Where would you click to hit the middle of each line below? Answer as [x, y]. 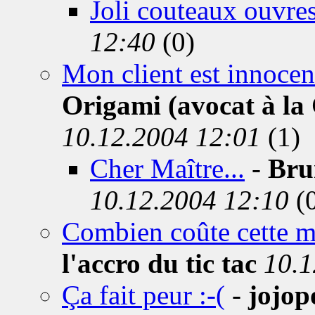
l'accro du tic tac [159, 263]
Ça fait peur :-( [143, 295]
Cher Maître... [167, 168]
